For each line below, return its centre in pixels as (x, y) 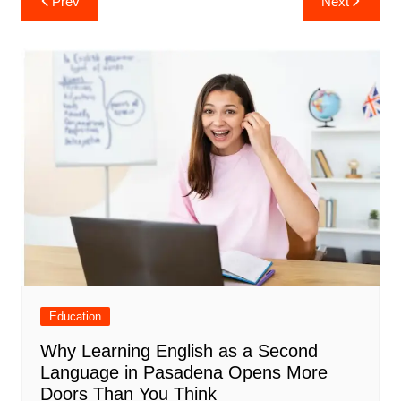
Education (75, 317)
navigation (72, 22)
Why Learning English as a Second (179, 351)
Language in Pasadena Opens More (183, 373)
